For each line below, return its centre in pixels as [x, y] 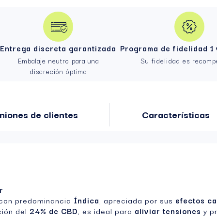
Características [176, 115]
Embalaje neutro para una [58, 61]
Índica [86, 200]
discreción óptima [58, 71]
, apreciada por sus [137, 200]
